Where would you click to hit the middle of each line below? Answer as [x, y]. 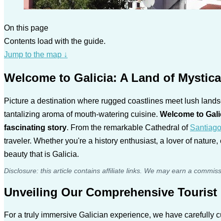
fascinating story [35, 127]
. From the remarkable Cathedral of [128, 127]
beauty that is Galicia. [41, 154]
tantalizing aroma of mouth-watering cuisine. [82, 114]
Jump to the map [34, 54]
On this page [26, 28]
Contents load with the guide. [55, 41]
